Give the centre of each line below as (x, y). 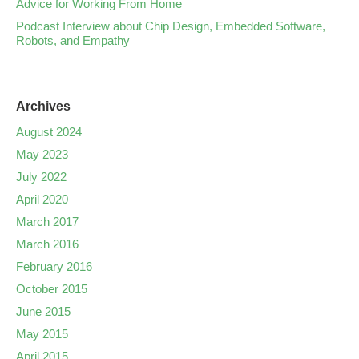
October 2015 (52, 289)
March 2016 (47, 244)
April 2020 (42, 199)
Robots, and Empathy (73, 40)
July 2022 (41, 177)
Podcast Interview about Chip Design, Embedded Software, (171, 26)
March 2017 (47, 222)
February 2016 (54, 266)
